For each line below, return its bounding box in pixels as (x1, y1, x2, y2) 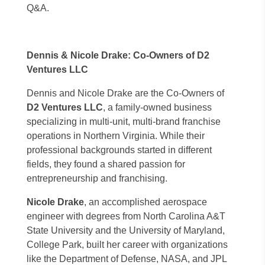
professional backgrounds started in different (27, 145, 212, 155)
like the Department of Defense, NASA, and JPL (27, 254, 227, 264)
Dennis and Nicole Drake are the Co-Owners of (27, 88, 224, 98)
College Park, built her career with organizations (27, 240, 228, 250)
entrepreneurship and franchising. (27, 173, 167, 183)
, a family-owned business (103, 102, 212, 112)
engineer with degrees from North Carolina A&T (27, 211, 225, 221)
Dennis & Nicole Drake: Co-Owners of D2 (27, 50, 209, 60)
